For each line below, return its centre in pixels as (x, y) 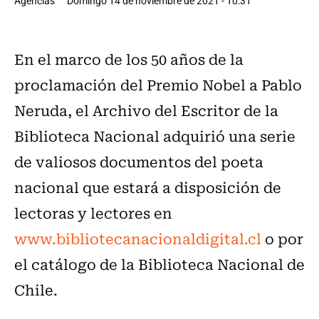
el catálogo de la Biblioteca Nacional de (159, 264)
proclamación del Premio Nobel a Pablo (158, 85)
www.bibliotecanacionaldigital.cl (138, 239)
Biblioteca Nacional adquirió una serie (155, 136)
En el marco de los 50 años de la (129, 59)
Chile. (36, 290)
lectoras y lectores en (93, 213)
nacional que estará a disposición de (148, 187)
